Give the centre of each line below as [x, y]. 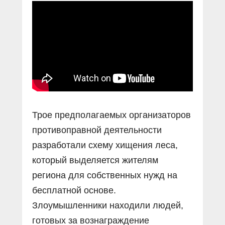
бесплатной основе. [74, 190]
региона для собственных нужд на [105, 175]
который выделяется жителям [95, 160]
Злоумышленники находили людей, [108, 205]
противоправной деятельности [97, 130]
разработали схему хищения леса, [105, 145]
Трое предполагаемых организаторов [111, 115]
